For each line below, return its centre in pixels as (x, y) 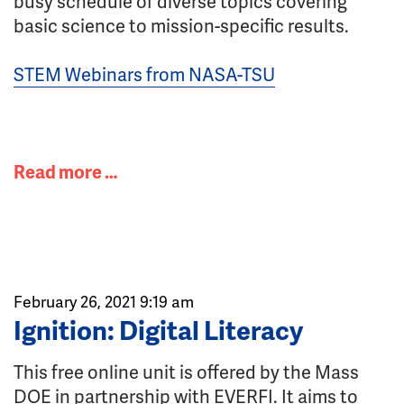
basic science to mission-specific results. (181, 25)
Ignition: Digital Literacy (158, 330)
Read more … (65, 171)
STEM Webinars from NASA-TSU (144, 74)
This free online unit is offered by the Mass (186, 372)
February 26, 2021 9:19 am (104, 301)
